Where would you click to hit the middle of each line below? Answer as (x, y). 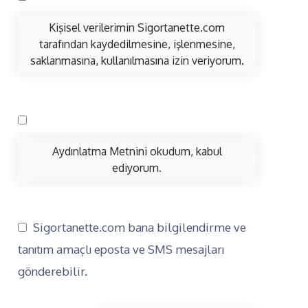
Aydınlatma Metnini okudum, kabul (137, 151)
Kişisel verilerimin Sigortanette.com (137, 27)
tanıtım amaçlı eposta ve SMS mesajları (121, 249)
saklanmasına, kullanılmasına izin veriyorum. (137, 60)
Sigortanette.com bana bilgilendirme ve (138, 227)
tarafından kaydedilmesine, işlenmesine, (137, 44)
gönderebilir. (53, 271)
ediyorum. (137, 168)
